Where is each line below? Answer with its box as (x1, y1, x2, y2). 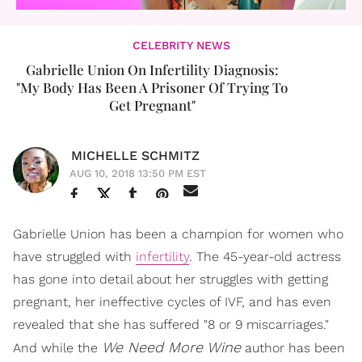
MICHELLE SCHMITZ (71, 147, 200, 163)
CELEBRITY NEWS (132, 38, 230, 52)
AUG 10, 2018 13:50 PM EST (69, 166, 206, 179)
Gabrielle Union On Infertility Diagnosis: (25, 60, 279, 78)
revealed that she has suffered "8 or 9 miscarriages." (13, 316, 329, 332)
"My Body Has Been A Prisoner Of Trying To (16, 78, 288, 96)
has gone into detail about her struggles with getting (13, 271, 328, 287)
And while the (13, 339, 102, 356)
